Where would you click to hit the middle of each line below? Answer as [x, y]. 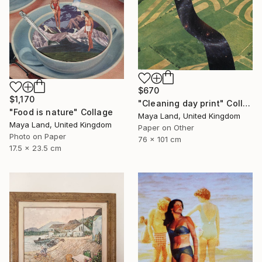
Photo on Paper [38, 137]
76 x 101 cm [160, 139]
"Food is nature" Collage [61, 112]
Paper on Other [166, 128]
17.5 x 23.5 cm [35, 148]
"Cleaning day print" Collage [247, 104]
